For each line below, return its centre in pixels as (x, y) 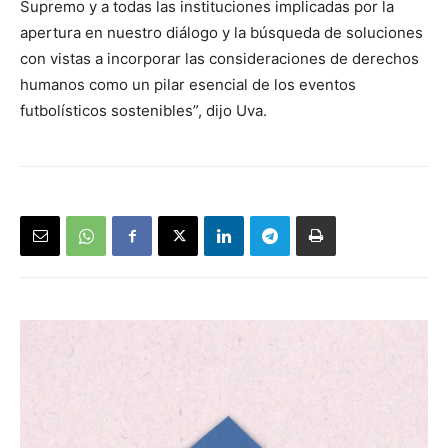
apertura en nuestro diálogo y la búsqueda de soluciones (221, 33)
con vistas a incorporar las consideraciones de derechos (219, 59)
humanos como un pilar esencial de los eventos (188, 85)
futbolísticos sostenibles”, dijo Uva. (143, 111)
